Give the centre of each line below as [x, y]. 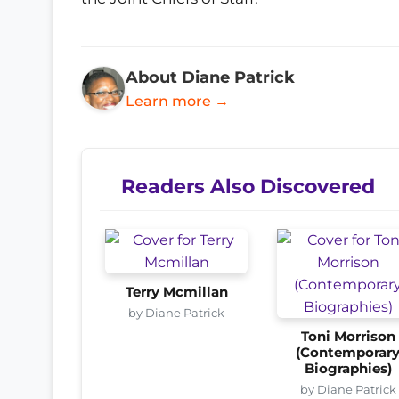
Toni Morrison [348, 336]
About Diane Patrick [210, 77]
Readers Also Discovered [248, 186]
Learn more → [177, 101]
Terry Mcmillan [176, 292]
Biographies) [348, 368]
